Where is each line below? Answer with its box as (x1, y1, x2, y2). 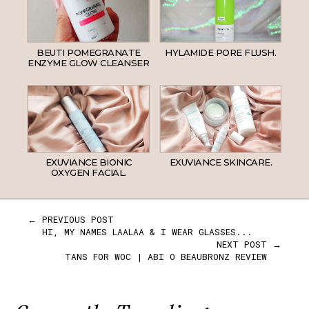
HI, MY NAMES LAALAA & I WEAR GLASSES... (42, 226, 252, 238)
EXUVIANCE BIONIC (45, 157, 132, 168)
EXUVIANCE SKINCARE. (169, 157, 272, 168)
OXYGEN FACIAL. (50, 167, 126, 178)
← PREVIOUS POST (28, 213, 114, 226)
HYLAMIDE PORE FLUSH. (165, 46, 277, 58)
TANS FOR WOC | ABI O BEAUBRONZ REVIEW (65, 250, 267, 263)
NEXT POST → (217, 238, 281, 250)
